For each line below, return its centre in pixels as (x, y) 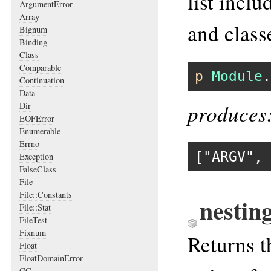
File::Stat (35, 207)
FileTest (33, 220)
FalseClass (38, 169)
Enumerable (40, 131)
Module (237, 76)
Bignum (33, 29)
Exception (36, 156)
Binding (33, 42)
